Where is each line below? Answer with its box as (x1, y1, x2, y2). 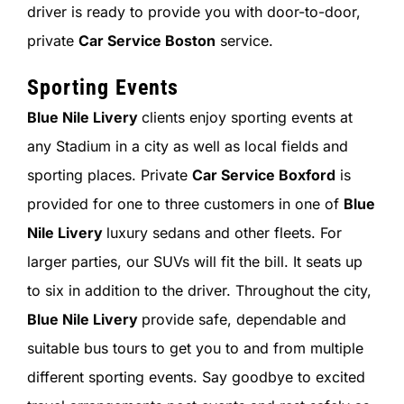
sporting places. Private (26, 166, 192, 185)
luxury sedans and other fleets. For (106, 224, 342, 243)
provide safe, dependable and (141, 310, 346, 329)
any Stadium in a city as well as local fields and (26, 137, 348, 156)
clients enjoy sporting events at (141, 108, 353, 127)
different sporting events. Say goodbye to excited (26, 368, 365, 387)
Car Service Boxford (191, 166, 335, 185)
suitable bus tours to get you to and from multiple (26, 339, 363, 358)
